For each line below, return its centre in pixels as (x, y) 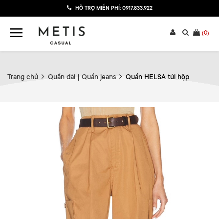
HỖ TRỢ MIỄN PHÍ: (98, 8)
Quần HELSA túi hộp (157, 77)
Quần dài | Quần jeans (82, 77)
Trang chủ (23, 77)
